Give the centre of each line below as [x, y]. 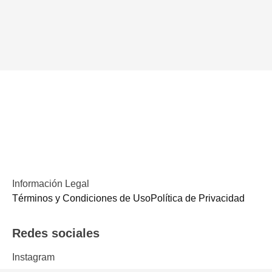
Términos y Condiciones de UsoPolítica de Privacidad [128, 198]
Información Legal [51, 184]
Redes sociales [56, 233]
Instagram [33, 257]
